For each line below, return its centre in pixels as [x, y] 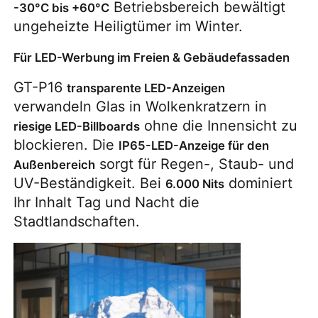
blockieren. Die [66, 144]
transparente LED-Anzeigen [146, 88]
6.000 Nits [195, 183]
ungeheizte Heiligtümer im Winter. [128, 26]
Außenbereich [55, 164]
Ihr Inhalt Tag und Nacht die [107, 202]
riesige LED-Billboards [77, 126]
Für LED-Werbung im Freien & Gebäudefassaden [152, 57]
